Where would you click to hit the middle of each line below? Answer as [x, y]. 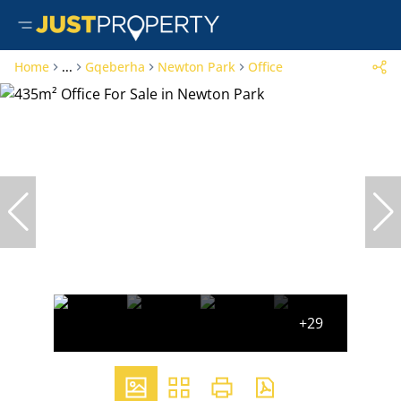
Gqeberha [115, 67]
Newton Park [196, 67]
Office [265, 67]
